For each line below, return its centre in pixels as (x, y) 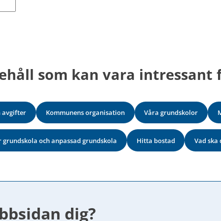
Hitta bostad (156, 140)
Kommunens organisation (85, 113)
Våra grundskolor (171, 113)
